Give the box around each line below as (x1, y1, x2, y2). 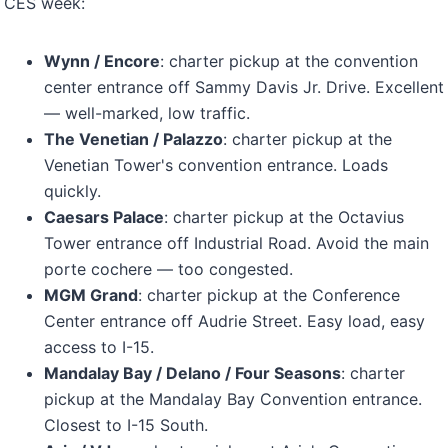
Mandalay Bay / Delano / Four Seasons (44, 363, 341, 383)
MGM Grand (44, 285, 138, 305)
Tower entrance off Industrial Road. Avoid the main (44, 233, 429, 253)
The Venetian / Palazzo (44, 129, 223, 149)
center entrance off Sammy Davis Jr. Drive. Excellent (44, 77, 444, 97)
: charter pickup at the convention (160, 51, 418, 71)
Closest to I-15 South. (44, 415, 208, 435)
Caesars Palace (44, 207, 164, 227)
